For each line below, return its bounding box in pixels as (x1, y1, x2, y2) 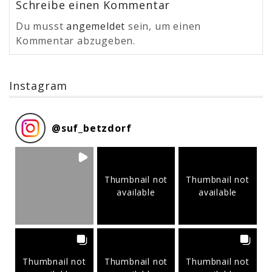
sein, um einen (125, 19, 202, 33)
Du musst (16, 19, 67, 33)
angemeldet (66, 19, 126, 33)
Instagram (9, 78, 68, 93)
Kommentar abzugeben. (16, 33, 136, 47)
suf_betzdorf (61, 121, 132, 135)
